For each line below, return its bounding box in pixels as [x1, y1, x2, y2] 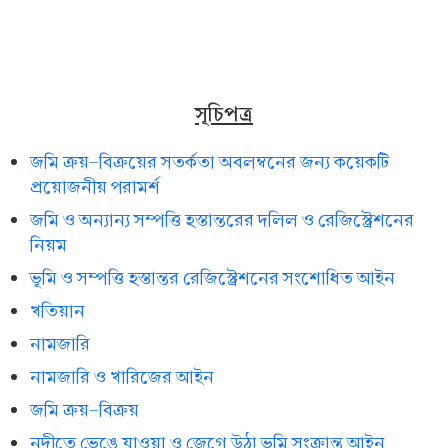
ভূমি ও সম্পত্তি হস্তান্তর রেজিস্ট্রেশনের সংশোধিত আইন [30, 265, 395, 291]
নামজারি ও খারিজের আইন [30, 364, 214, 390]
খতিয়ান [30, 298, 85, 324]
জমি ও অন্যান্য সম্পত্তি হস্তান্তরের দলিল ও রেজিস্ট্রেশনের [30, 207, 414, 233]
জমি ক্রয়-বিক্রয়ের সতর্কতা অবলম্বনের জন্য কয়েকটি [30, 149, 389, 175]
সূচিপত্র [195, 98, 253, 130]
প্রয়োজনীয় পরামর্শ [30, 174, 160, 200]
